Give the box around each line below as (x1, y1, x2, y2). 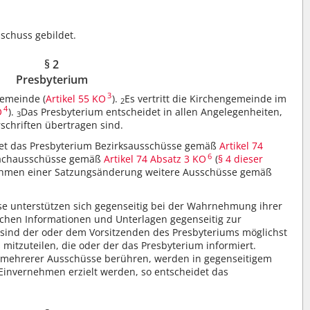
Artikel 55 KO (46, 91, 107, 105)
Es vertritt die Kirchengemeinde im (125, 91, 287, 105)
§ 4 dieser (218, 152, 264, 165)
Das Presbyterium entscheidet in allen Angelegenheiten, (21, 104, 283, 118)
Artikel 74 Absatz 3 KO (104, 152, 207, 165)
